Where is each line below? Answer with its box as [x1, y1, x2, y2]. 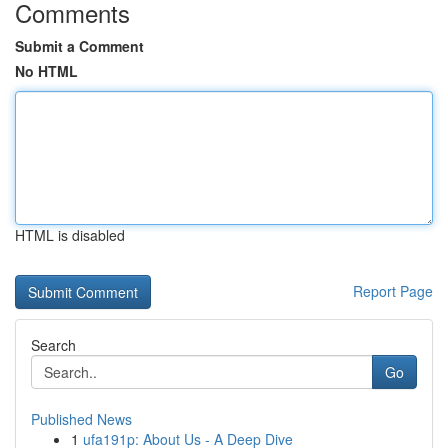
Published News [31, 409, 132, 429]
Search [31, 335, 76, 355]
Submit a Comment [15, 36, 144, 56]
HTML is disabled [15, 225, 125, 245]
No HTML [15, 61, 78, 81]
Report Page [353, 281, 433, 301]
